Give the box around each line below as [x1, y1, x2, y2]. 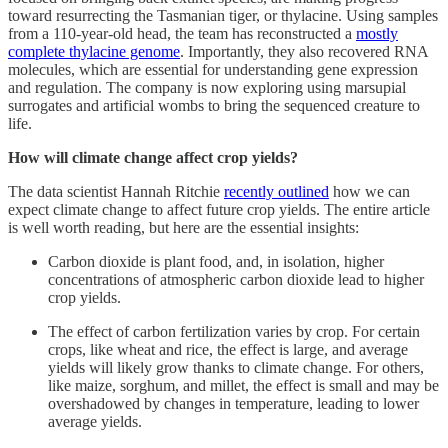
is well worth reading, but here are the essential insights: [8, 218, 359, 236]
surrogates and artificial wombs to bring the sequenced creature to [8, 96, 420, 114]
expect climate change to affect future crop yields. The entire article [8, 200, 430, 218]
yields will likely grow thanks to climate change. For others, [48, 358, 424, 376]
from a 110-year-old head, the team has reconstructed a [8, 24, 356, 42]
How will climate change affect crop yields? [8, 148, 298, 166]
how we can [329, 182, 410, 200]
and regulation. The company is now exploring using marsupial [8, 78, 406, 96]
